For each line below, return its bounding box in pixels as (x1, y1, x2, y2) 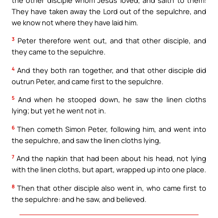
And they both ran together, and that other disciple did (15, 65, 206, 75)
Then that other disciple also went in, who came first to (15, 183, 206, 193)
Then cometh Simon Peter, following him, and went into (15, 124, 206, 134)
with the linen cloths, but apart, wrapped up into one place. (12, 164, 206, 175)
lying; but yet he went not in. (12, 106, 106, 116)
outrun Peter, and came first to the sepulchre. (12, 76, 163, 86)
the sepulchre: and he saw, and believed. (12, 194, 146, 204)
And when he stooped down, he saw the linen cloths (15, 94, 206, 105)
